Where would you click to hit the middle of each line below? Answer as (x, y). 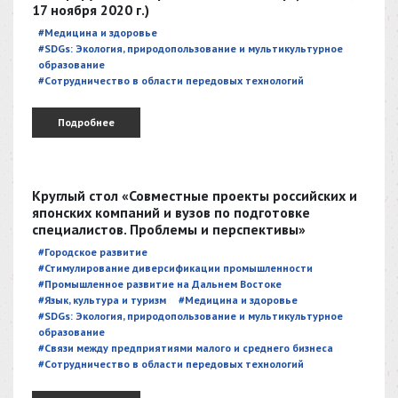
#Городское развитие (93, 251)
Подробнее (86, 122)
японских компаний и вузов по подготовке (171, 212)
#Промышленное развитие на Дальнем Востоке (160, 283)
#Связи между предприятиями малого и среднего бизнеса (186, 347)
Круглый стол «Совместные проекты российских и (195, 195)
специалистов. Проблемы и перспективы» (169, 229)
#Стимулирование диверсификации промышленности (175, 267)
